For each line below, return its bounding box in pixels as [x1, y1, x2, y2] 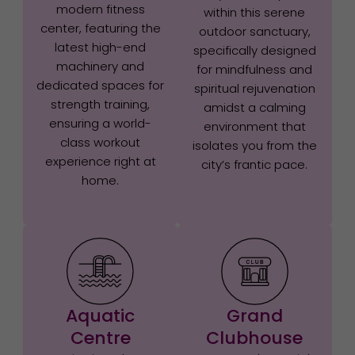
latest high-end [55, 38, 147, 55]
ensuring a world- [49, 114, 152, 132]
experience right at [44, 152, 156, 170]
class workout [60, 133, 141, 151]
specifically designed [193, 41, 316, 59]
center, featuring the [40, 19, 161, 36]
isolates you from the [192, 136, 317, 154]
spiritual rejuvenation [193, 79, 315, 97]
